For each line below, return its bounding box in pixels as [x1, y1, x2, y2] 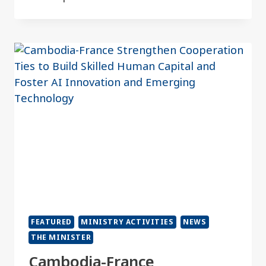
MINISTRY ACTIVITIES [81, 215, 174, 229]
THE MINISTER [31, 230, 91, 244]
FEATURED [31, 215, 72, 229]
